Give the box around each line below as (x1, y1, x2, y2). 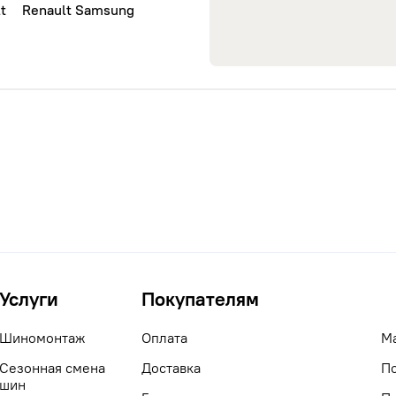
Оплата (141, 330, 187, 346)
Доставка (141, 360, 201, 377)
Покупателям (141, 287, 259, 312)
